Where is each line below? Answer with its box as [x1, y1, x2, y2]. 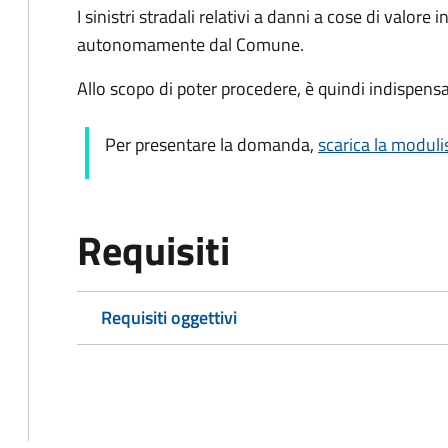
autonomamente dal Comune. [77, 31, 308, 58]
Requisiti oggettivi [101, 304, 237, 331]
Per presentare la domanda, [105, 131, 318, 158]
